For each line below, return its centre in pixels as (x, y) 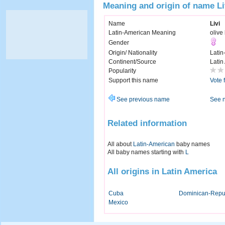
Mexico (118, 203)
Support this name (133, 81)
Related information (147, 123)
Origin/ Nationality (133, 53)
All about (120, 144)
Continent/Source (132, 62)
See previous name (142, 100)
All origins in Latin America (162, 172)
